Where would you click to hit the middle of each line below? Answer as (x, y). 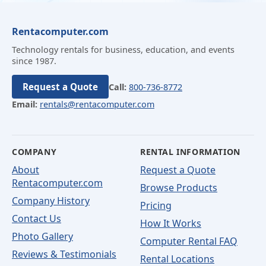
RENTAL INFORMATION (190, 152)
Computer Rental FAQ (189, 241)
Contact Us (37, 218)
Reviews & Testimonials (64, 254)
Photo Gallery (42, 236)
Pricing (156, 205)
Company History (51, 201)
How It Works (171, 223)
